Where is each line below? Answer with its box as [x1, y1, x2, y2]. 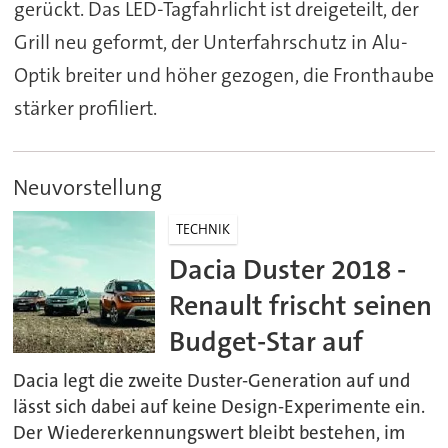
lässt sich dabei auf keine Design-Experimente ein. [13, 395, 426, 420]
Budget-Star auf [169, 323, 364, 361]
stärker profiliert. [13, 95, 157, 122]
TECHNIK [176, 220, 231, 239]
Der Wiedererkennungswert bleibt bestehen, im [13, 421, 407, 446]
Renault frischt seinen [169, 287, 433, 325]
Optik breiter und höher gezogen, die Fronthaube [13, 62, 434, 89]
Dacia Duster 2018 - [169, 251, 407, 289]
